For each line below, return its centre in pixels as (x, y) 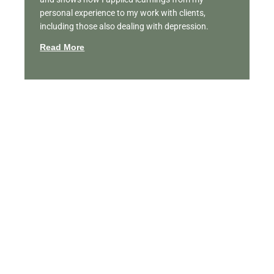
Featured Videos (65, 189)
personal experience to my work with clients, (123, 13)
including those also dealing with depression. (124, 27)
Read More (62, 47)
